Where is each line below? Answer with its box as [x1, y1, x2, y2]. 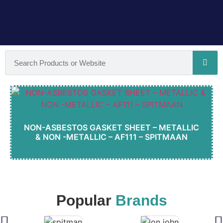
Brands [115, 192, 167, 209]
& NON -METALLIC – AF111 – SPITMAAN [35, 132, 188, 142]
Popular [56, 192, 111, 209]
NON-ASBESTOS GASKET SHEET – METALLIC [24, 122, 199, 132]
